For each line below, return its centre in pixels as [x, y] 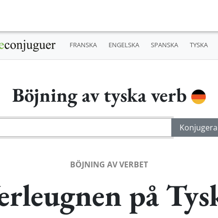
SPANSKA [164, 45]
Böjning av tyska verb [102, 95]
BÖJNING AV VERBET [109, 164]
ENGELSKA [124, 45]
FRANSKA [83, 45]
